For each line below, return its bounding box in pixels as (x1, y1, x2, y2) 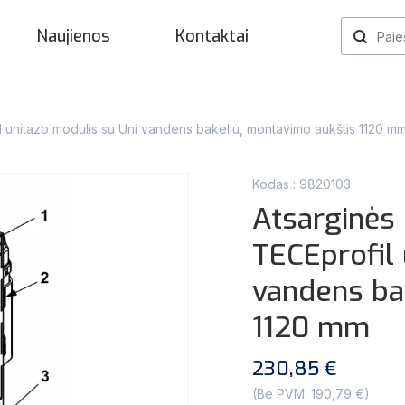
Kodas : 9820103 (252, 176, 351, 192)
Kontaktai (175, 25, 250, 47)
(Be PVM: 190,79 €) (252, 386, 370, 401)
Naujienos (35, 25, 110, 47)
